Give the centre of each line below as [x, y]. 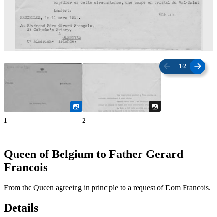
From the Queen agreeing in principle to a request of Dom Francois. [107, 187]
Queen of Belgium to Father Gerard [93, 154]
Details [21, 208]
